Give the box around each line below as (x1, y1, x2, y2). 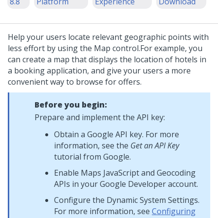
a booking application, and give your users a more (8, 65, 191, 76)
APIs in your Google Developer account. (54, 179, 198, 189)
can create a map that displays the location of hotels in (8, 54, 206, 65)
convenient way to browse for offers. (8, 76, 142, 87)
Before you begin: (35, 99, 107, 110)
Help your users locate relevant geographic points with (8, 32, 209, 42)
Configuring (152, 206, 196, 217)
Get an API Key (130, 140, 179, 151)
